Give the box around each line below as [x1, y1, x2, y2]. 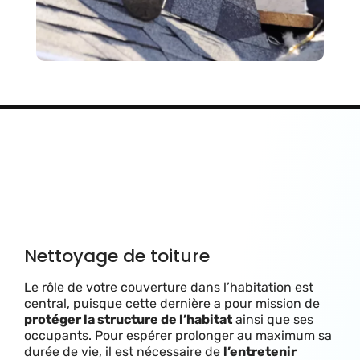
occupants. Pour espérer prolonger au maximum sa [24, 327, 332, 343]
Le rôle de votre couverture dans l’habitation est [24, 279, 313, 295]
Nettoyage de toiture [24, 243, 210, 268]
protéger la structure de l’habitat [24, 311, 232, 327]
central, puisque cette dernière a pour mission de [24, 295, 320, 311]
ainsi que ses [232, 311, 313, 327]
